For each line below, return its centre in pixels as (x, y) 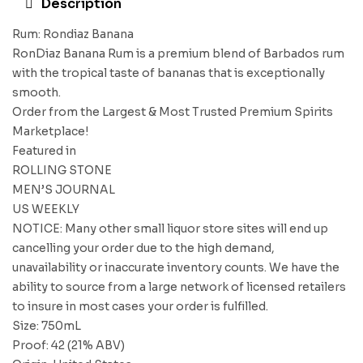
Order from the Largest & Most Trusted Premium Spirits (173, 112)
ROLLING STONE (62, 170)
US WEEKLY (46, 209)
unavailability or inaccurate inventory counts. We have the (176, 267)
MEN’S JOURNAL (64, 190)
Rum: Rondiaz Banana (73, 34)
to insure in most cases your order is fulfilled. (140, 306)
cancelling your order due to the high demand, (143, 248)
